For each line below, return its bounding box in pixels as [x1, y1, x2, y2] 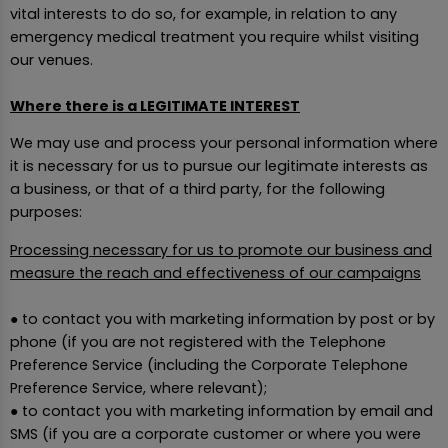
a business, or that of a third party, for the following [10, 179, 385, 200]
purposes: [10, 202, 82, 223]
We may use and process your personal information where [10, 133, 438, 154]
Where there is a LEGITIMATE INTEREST [10, 95, 300, 116]
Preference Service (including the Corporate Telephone [10, 354, 408, 375]
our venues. [10, 49, 93, 70]
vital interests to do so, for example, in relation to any [10, 3, 397, 24]
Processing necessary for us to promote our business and [10, 239, 432, 260]
